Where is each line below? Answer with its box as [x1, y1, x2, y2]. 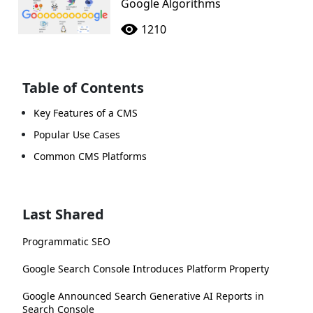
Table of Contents [22, 78, 144, 97]
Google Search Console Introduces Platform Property [22, 261, 269, 275]
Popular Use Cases [34, 127, 120, 141]
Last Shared [22, 204, 104, 224]
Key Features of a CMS [34, 105, 138, 119]
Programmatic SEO [22, 234, 110, 248]
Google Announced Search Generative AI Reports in [22, 289, 264, 303]
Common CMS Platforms [34, 149, 147, 163]
